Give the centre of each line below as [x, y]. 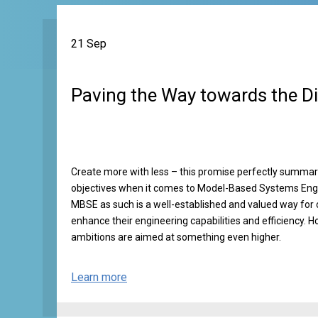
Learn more [99, 277]
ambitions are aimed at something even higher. [176, 237]
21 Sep [89, 44]
